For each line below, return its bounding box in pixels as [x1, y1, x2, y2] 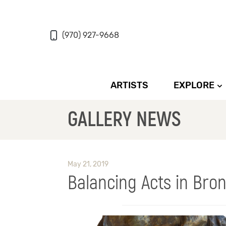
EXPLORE [174, 80, 214, 91]
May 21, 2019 [68, 160, 109, 169]
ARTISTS [110, 80, 148, 91]
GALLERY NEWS [68, 107, 182, 133]
